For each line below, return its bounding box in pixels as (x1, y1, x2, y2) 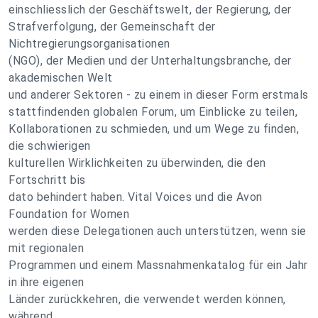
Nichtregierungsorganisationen (9, 37, 170, 50)
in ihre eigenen (9, 275, 84, 289)
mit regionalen (9, 241, 84, 255)
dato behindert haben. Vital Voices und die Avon (9, 190, 263, 204)
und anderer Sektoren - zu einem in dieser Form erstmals (9, 88, 309, 102)
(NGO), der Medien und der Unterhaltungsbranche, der (9, 54, 292, 67)
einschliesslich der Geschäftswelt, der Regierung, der (9, 3, 292, 16)
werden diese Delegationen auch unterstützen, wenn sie (9, 224, 307, 238)
